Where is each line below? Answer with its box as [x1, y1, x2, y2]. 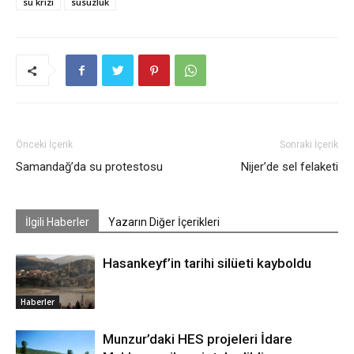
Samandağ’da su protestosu [16, 160, 163, 175]
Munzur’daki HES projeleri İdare [103, 331, 292, 348]
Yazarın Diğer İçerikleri [108, 216, 220, 229]
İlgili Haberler [25, 216, 89, 229]
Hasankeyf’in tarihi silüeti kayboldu [103, 255, 311, 272]
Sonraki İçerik [280, 139, 338, 151]
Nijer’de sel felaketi [241, 160, 338, 175]
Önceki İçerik [16, 139, 73, 151]
